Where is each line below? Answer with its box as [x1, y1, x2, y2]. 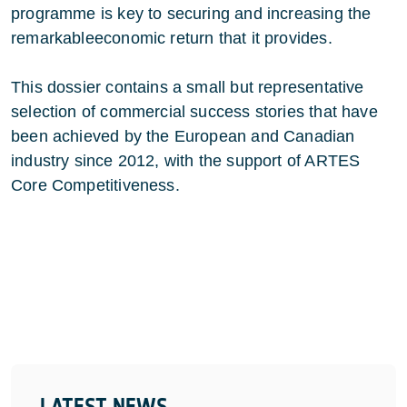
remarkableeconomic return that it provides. [11, 28, 333, 47]
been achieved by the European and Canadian [11, 126, 355, 145]
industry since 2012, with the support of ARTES [11, 151, 361, 170]
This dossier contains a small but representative [11, 77, 364, 96]
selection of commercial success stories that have [11, 102, 378, 121]
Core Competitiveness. [11, 175, 180, 194]
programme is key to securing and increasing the [11, 4, 372, 23]
